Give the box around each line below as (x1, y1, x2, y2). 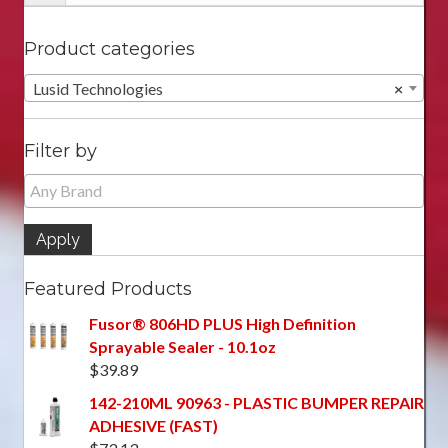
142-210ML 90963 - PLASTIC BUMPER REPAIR (89, 393, 424, 413)
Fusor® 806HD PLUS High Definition (89, 314, 356, 334)
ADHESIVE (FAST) (89, 416, 218, 436)
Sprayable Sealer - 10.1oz (89, 337, 276, 357)
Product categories (24, 38, 195, 61)
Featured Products (24, 278, 192, 301)
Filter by (24, 140, 97, 163)
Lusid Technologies (33, 79, 163, 99)
